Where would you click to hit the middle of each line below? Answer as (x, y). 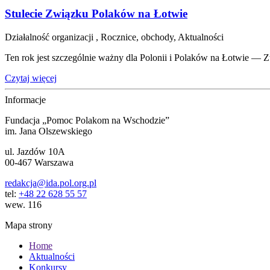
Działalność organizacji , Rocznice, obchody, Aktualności (114, 37)
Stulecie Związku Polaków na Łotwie (96, 14)
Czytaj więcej (31, 78)
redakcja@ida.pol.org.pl (51, 183)
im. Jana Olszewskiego (49, 131)
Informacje (25, 100)
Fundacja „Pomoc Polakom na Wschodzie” (87, 121)
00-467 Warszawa (39, 163)
